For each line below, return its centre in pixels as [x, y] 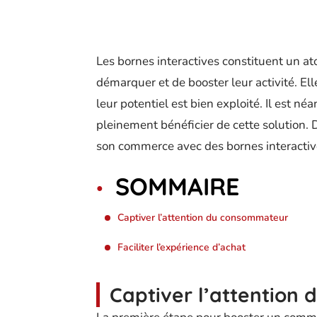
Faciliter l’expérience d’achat [181, 247]
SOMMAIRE [177, 186]
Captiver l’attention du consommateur [203, 218]
